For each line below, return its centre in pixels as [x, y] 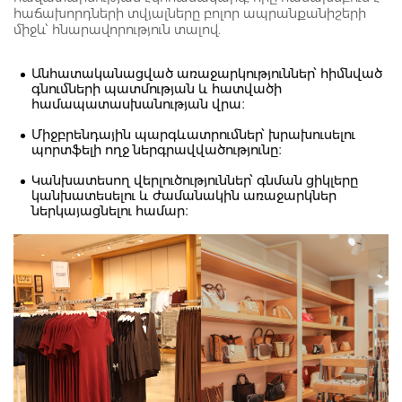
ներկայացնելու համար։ [110, 211]
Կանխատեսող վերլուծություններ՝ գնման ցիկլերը [195, 181]
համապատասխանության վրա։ [138, 105]
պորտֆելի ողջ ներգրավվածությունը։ [157, 150]
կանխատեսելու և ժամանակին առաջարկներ [184, 196]
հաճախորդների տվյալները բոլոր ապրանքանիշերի [190, 14]
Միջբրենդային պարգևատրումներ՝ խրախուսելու [193, 135]
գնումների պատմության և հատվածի [157, 89]
